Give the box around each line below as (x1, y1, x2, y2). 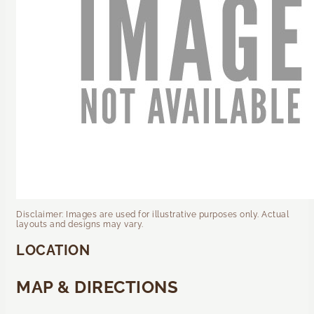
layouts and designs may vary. (16, 219, 144, 230)
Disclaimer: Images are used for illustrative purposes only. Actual (16, 210, 289, 220)
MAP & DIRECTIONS (16, 276, 178, 297)
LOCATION (16, 241, 90, 259)
